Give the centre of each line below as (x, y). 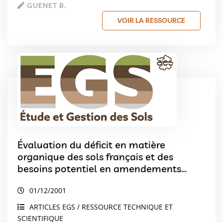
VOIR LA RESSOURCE (151, 20)
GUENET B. (46, 5)
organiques (43, 180)
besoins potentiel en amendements (99, 168)
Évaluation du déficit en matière (91, 145)
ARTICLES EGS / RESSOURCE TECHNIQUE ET (101, 207)
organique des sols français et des (95, 157)
